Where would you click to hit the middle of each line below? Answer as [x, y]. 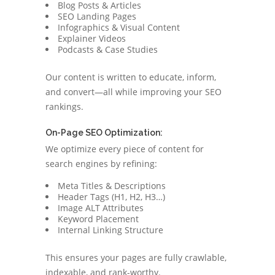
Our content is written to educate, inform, [131, 77]
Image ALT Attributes [101, 208]
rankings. [64, 107]
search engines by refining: [101, 164]
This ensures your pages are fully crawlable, [136, 258]
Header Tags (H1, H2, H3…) [111, 197]
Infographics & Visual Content [119, 27]
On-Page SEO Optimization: [104, 133]
